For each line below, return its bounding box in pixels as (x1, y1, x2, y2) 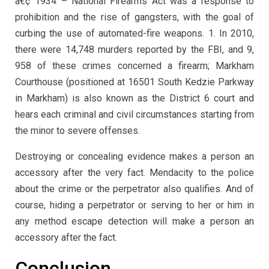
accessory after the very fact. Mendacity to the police (15, 166, 254, 178)
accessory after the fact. (15, 231, 117, 243)
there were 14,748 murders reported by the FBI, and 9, (15, 43, 254, 55)
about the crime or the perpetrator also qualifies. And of (15, 183, 254, 195)
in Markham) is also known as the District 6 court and (15, 92, 254, 104)
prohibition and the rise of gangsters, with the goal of (15, 11, 254, 23)
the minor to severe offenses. (15, 124, 140, 136)
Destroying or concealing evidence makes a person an (15, 150, 254, 162)
